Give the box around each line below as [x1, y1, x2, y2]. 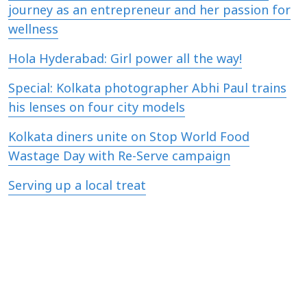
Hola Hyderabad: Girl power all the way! [8, 51, 242, 68]
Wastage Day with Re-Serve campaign [8, 149, 230, 165]
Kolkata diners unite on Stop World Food [8, 130, 249, 146]
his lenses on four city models [8, 100, 185, 116]
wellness [8, 22, 58, 38]
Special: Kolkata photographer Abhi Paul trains [8, 81, 286, 97]
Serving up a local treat [8, 178, 146, 195]
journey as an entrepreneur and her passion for [8, 3, 291, 19]
